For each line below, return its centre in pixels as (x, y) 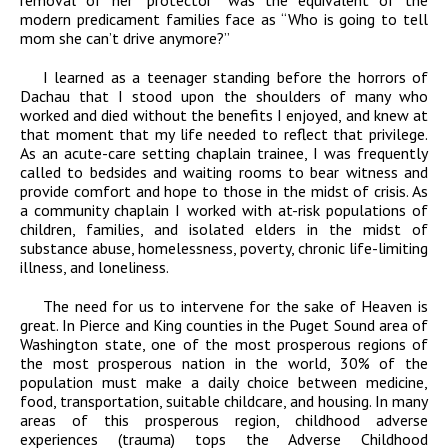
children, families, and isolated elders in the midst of (224, 229)
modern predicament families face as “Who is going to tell (224, 19)
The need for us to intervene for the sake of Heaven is (235, 306)
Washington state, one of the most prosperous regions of (224, 344)
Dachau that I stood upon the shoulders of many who (224, 96)
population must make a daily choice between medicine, (224, 382)
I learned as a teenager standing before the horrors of (235, 77)
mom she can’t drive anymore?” (125, 38)
